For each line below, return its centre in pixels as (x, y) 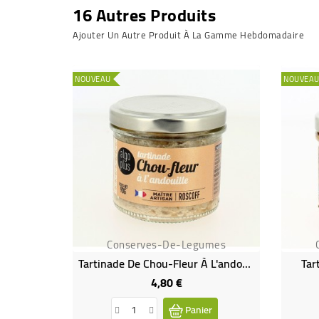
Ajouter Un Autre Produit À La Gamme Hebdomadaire (188, 35)
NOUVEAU (93, 79)
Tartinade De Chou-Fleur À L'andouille (246, 263)
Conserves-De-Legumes (166, 244)
